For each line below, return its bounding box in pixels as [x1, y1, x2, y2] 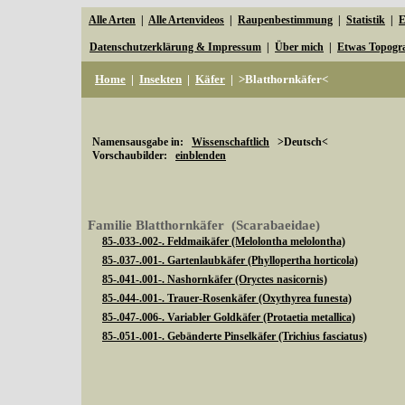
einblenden [175, 149, 226, 162]
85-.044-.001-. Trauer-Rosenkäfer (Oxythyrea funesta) [102, 292, 352, 305]
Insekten [139, 72, 182, 86]
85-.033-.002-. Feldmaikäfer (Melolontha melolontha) [102, 235, 345, 248]
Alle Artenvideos [148, 14, 224, 26]
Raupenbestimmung [238, 14, 333, 26]
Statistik [346, 14, 385, 26]
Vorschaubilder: [81, 149, 175, 162]
